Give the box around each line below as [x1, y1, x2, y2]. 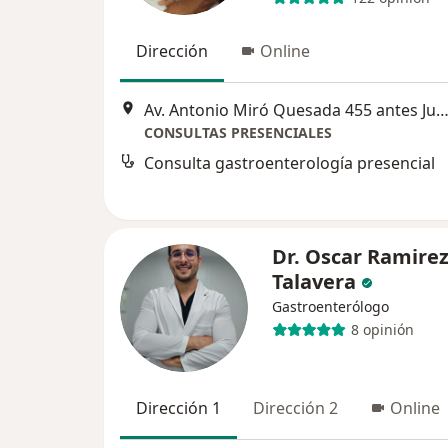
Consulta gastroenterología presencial [144, 152, 435, 175]
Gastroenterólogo [272, 296, 389, 316]
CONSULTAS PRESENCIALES [144, 123, 332, 143]
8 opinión [350, 320, 414, 340]
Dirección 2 [253, 396, 338, 419]
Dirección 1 [136, 396, 221, 419]
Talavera [272, 267, 356, 295]
